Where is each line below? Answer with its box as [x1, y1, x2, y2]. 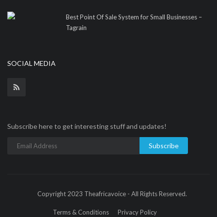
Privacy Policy [118, 208, 157, 216]
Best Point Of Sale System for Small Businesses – [66, 13, 202, 21]
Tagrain [66, 24, 87, 31]
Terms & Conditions [53, 208, 109, 216]
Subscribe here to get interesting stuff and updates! [7, 122, 167, 130]
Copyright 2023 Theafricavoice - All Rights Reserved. [37, 190, 187, 198]
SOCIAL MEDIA [7, 59, 56, 67]
